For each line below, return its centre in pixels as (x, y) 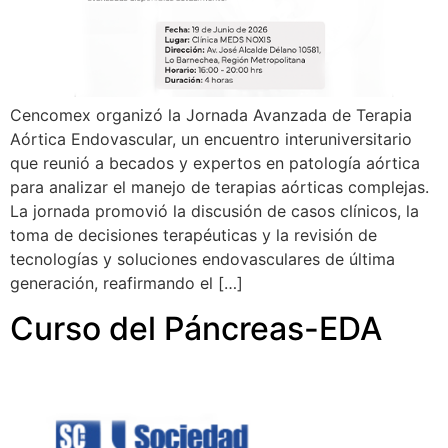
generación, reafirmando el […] (126, 283)
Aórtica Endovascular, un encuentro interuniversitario (211, 139)
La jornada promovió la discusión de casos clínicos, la (214, 211)
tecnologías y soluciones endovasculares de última (202, 259)
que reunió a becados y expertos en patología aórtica (215, 163)
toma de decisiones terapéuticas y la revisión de (193, 235)
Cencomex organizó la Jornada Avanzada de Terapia (211, 115)
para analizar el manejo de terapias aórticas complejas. (219, 187)
